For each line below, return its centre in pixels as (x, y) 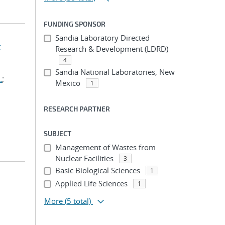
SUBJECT (58, 133)
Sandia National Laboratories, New (115, 72)
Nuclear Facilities (84, 158)
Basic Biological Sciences (97, 170)
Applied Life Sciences (91, 183)
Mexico (68, 83)
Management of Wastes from (105, 147)
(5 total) (78, 201)
